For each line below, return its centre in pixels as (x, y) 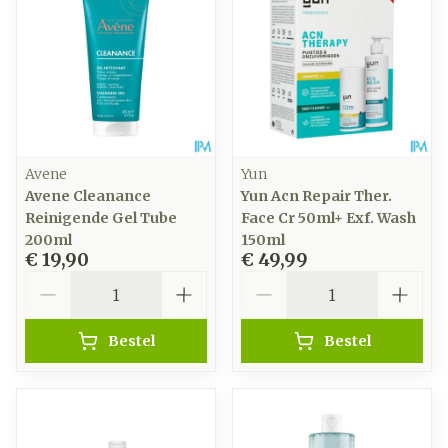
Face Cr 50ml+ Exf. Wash (328, 218)
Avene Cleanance (88, 196)
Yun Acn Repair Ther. (316, 196)
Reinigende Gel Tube (101, 218)
